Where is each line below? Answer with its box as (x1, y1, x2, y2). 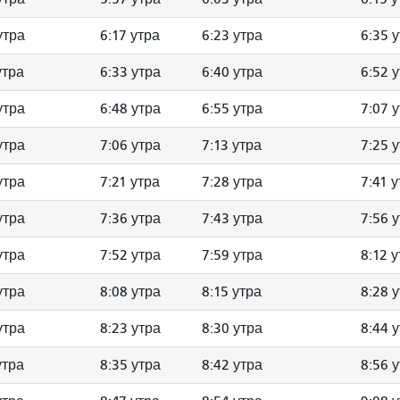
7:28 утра (202, 173, 262, 190)
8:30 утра (202, 320, 262, 337)
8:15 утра (202, 283, 262, 300)
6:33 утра (100, 63, 161, 80)
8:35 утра (100, 356, 161, 373)
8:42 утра (202, 356, 262, 373)
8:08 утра (100, 283, 161, 300)
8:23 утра (100, 320, 161, 337)
